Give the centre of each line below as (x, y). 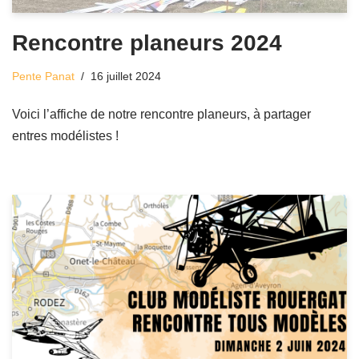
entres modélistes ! (65, 135)
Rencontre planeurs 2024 (147, 42)
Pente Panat (43, 76)
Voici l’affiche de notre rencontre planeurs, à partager (161, 114)
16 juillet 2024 (126, 76)
